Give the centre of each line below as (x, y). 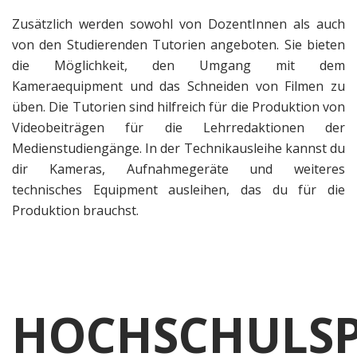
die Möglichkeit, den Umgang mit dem (178, 66)
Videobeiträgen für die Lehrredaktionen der (178, 128)
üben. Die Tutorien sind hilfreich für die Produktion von (178, 107)
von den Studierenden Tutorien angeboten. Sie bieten (178, 45)
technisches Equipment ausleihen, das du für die (178, 190)
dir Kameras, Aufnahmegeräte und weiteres (178, 169)
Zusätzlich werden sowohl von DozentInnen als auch (178, 24)
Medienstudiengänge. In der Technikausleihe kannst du (178, 149)
